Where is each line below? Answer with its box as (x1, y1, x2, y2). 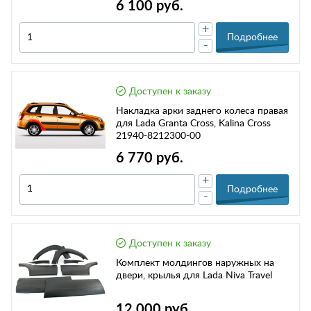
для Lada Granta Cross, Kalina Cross (116, 119, 271, 129)
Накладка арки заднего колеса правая (116, 106, 288, 117)
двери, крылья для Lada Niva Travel (116, 270, 272, 280)
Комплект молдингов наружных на (116, 258, 274, 268)
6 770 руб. (116, 151, 183, 165)
